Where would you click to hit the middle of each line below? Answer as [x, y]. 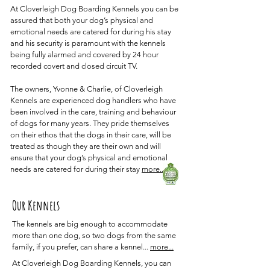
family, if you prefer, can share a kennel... [81, 247]
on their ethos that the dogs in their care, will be [91, 135]
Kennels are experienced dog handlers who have [93, 100]
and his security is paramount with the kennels [88, 43]
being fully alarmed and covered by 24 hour [84, 55]
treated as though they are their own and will [86, 146]
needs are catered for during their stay [76, 169]
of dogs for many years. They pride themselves [90, 123]
